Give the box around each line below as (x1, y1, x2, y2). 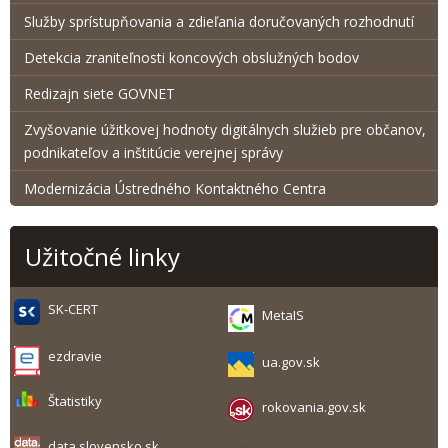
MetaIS (261, 306, 304, 324)
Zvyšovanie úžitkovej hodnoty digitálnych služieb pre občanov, (24, 120, 426, 139)
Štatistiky (47, 391, 102, 410)
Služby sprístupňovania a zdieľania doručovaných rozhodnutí (24, 12, 414, 31)
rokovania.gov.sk (261, 397, 366, 416)
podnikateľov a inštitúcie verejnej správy (24, 143, 283, 162)
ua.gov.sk (261, 353, 320, 372)
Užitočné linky (25, 240, 180, 273)
